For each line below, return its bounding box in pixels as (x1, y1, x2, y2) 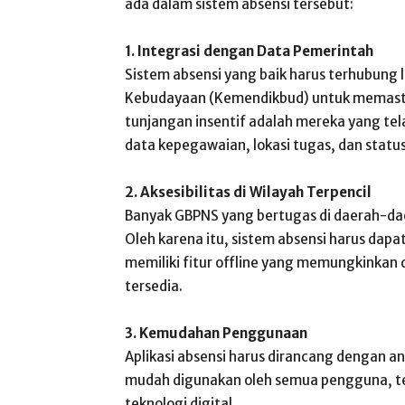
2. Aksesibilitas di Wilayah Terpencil (125, 184, 372, 201)
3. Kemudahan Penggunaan (125, 325, 307, 342)
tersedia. (125, 278, 183, 295)
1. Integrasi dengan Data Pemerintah (125, 42, 373, 60)
